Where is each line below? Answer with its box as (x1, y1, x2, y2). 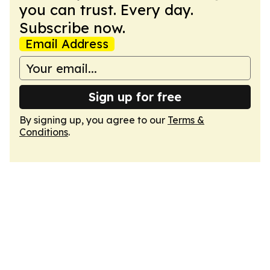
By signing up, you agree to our (19, 114, 168, 126)
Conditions (19, 126, 68, 138)
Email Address (25, 36, 108, 51)
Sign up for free (89, 89, 181, 104)
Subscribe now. (19, 19, 125, 37)
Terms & (168, 114, 204, 126)
